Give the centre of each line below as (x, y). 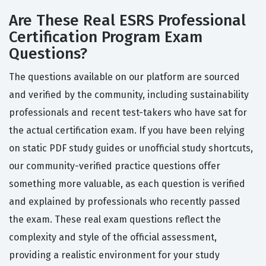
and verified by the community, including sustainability (129, 95)
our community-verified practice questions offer (115, 166)
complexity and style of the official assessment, (113, 237)
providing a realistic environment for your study (114, 255)
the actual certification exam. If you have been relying (127, 131)
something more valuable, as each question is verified (127, 184)
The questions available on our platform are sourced (124, 77)
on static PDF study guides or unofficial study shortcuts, (131, 148)
